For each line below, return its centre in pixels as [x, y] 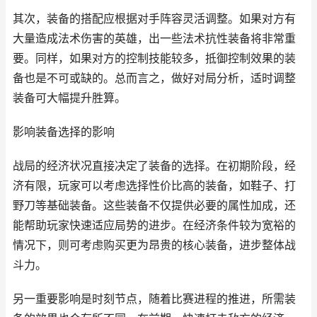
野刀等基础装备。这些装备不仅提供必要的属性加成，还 [154, 206]
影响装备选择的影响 [64, 132]
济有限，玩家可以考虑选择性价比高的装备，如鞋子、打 [154, 186]
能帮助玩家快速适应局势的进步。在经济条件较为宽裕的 [154, 225]
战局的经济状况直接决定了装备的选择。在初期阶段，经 [154, 166]
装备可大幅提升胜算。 [69, 98]
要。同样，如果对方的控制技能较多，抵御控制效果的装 [154, 58]
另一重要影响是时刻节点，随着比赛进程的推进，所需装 [154, 299]
